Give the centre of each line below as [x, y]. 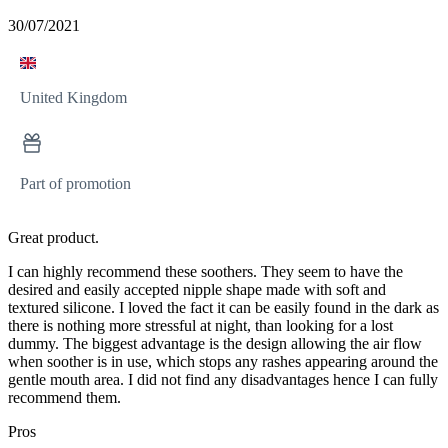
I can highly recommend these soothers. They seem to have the [205, 272]
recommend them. [64, 398]
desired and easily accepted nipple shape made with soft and [197, 290]
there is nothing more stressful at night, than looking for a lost [200, 326]
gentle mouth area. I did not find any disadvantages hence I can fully [223, 380]
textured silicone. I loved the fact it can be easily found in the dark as [223, 308]
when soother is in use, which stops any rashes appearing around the [223, 362]
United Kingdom [73, 98]
